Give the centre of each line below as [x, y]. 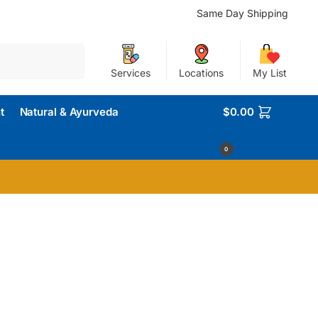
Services [130, 73]
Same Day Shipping [243, 13]
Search [66, 50]
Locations [202, 73]
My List [269, 73]
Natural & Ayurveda [69, 112]
